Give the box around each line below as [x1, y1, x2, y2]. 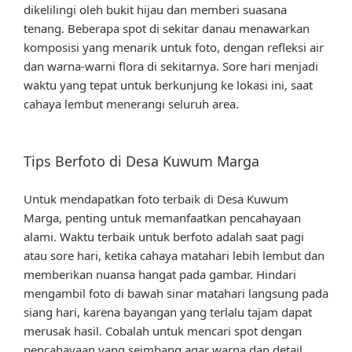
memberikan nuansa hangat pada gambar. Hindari [24, 266, 296, 282]
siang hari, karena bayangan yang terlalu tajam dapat [24, 303, 312, 320]
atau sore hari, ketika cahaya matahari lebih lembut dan [24, 247, 324, 263]
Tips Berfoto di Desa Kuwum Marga [24, 152, 259, 171]
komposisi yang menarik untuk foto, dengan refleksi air [24, 38, 324, 55]
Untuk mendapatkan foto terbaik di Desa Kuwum [24, 190, 288, 207]
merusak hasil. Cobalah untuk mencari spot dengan [24, 322, 302, 339]
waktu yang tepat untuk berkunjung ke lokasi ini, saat [24, 76, 313, 93]
